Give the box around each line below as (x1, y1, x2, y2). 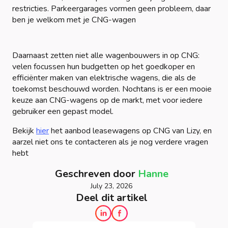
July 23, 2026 (91, 181, 132, 191)
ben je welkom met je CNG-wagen (12, 14, 136, 25)
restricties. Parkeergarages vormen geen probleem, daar (12, 3, 211, 14)
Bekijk (12, 125, 36, 136)
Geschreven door (54, 166, 138, 181)
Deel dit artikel (75, 190, 148, 205)
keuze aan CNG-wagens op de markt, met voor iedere (12, 94, 203, 106)
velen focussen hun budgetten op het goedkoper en (12, 61, 195, 72)
